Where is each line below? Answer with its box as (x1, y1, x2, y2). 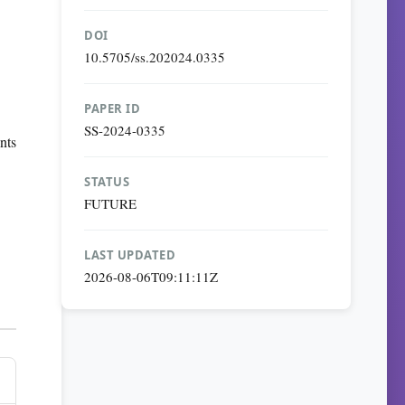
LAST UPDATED (84, 247, 175, 263)
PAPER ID (84, 100, 140, 117)
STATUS (84, 174, 129, 190)
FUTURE (84, 194, 137, 212)
